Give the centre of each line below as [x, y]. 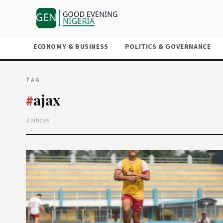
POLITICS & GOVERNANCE [168, 47]
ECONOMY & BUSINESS [71, 47]
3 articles [38, 120]
